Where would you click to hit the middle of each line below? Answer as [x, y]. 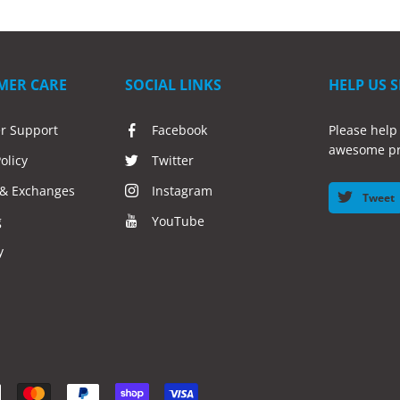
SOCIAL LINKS [173, 84]
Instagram [182, 190]
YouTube [178, 221]
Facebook [179, 129]
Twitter [173, 160]
